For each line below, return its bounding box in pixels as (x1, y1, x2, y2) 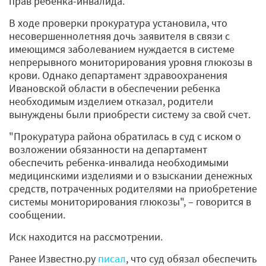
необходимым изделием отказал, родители (9, 94, 213, 108)
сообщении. (9, 207, 65, 221)
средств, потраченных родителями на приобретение (9, 181, 257, 195)
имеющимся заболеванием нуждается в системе (9, 42, 235, 56)
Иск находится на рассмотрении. (9, 229, 163, 243)
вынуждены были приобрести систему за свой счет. (9, 107, 251, 121)
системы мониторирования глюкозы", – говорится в (9, 194, 251, 208)
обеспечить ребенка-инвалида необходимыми (9, 155, 229, 169)
